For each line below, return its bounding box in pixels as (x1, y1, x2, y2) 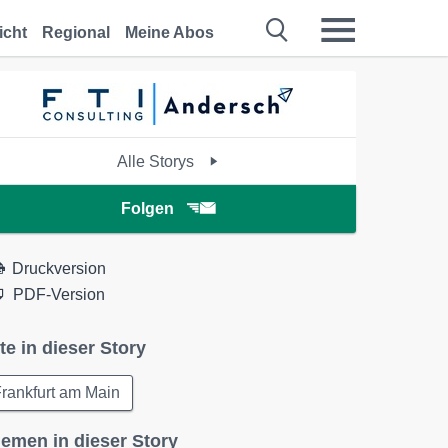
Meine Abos (125, 24, 214, 41)
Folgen (120, 200, 174, 217)
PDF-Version (13, 286, 106, 303)
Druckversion (12, 260, 107, 277)
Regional (42, 24, 110, 41)
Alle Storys (117, 153, 199, 170)
